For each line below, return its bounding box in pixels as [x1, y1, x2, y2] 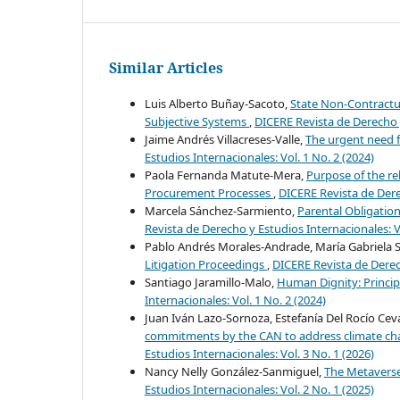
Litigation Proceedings [145, 256, 267, 273]
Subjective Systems [145, 113, 249, 130]
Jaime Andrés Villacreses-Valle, [145, 131, 305, 148]
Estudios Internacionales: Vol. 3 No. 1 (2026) [145, 346, 374, 362]
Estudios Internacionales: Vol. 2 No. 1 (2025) [145, 381, 374, 398]
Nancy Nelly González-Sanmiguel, [145, 363, 324, 380]
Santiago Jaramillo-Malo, [145, 274, 277, 291]
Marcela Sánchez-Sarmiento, [145, 203, 297, 220]
